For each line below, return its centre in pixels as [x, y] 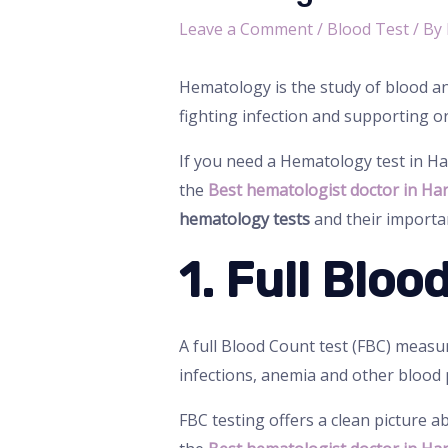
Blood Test [367, 29]
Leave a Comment [245, 29]
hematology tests [246, 219]
